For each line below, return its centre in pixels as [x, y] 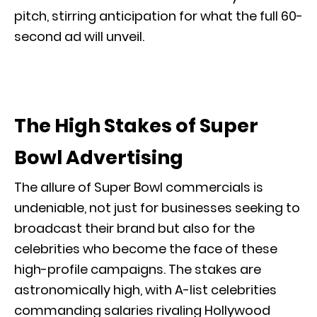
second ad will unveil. [79, 36]
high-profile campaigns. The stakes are [138, 269]
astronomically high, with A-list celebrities [145, 289]
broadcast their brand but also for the [134, 228]
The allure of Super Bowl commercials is [139, 187]
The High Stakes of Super [136, 125]
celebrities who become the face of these [146, 248]
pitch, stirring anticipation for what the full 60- [158, 16]
